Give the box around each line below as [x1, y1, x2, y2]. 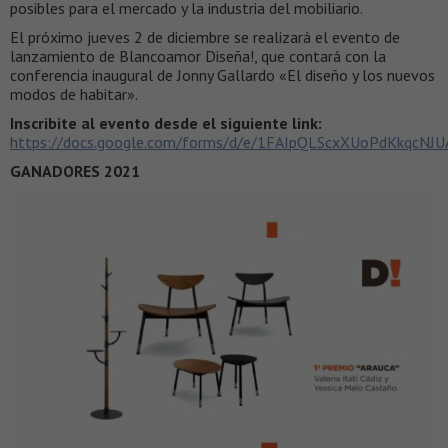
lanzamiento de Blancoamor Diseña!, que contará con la [10, 46, 386, 67]
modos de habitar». [10, 84, 138, 105]
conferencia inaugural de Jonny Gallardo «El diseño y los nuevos [10, 65, 435, 86]
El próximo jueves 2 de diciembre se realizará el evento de [10, 27, 400, 48]
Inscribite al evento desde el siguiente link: [10, 113, 322, 134]
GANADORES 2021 [10, 161, 140, 182]
